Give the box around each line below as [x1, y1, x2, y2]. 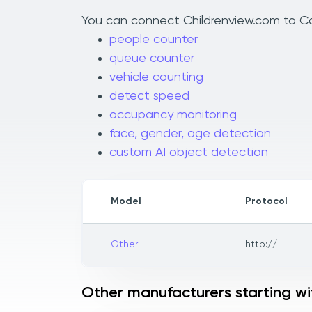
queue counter [109, 52, 194, 65]
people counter [109, 33, 198, 47]
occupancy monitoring [109, 109, 237, 122]
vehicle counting [109, 71, 203, 84]
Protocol [245, 196, 288, 207]
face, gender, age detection [109, 127, 271, 141]
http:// [245, 240, 277, 250]
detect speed [109, 90, 189, 103]
